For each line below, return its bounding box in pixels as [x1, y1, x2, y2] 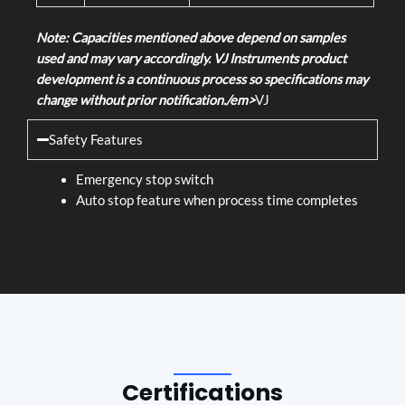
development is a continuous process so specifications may [36, 71, 368, 88]
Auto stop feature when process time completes [75, 193, 358, 209]
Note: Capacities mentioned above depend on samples [36, 30, 345, 46]
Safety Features [49, 132, 144, 148]
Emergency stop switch [75, 172, 213, 188]
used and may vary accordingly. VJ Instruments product [36, 51, 346, 67]
